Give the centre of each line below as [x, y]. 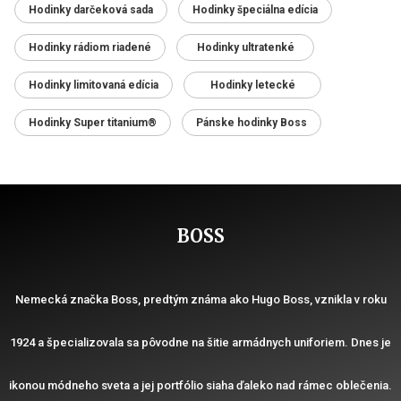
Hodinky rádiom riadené [90, 47]
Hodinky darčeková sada [91, 9]
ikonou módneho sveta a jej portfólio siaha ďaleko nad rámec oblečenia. [200, 385]
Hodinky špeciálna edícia [255, 9]
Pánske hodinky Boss [252, 122]
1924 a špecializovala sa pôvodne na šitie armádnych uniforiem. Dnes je [200, 342]
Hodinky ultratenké [245, 47]
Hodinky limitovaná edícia [94, 85]
